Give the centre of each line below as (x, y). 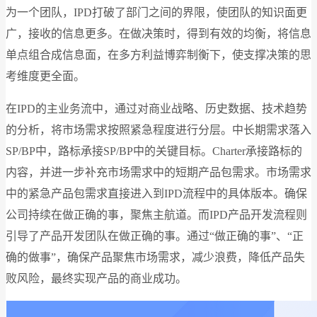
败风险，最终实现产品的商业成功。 (96, 278)
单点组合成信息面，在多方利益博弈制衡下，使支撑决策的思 (158, 54)
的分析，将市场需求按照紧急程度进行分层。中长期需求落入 (158, 129)
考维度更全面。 (45, 76)
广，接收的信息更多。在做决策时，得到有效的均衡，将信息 (158, 33)
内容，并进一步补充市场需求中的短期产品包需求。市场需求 (158, 172)
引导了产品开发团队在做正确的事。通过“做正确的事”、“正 (155, 236)
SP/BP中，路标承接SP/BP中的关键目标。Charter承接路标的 (154, 151)
